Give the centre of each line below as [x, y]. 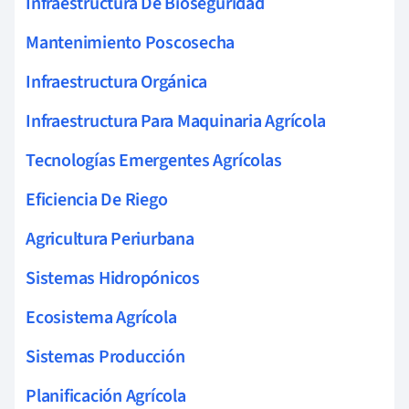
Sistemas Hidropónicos [113, 278]
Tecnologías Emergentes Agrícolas [154, 160]
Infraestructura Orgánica [117, 82]
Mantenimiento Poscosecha [131, 42]
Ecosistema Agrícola [101, 317]
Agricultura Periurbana [110, 239]
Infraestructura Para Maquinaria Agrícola [176, 121]
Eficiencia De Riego [97, 199]
